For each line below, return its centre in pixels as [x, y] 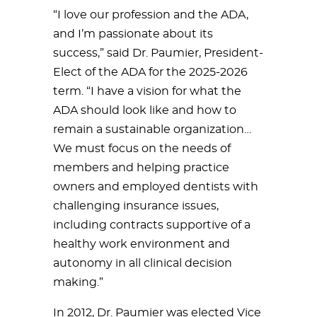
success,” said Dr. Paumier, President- [158, 53]
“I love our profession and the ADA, [151, 15]
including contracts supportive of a [152, 225]
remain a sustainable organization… [152, 129]
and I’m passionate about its [133, 34]
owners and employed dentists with [156, 187]
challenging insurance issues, [136, 206]
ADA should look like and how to [145, 110]
